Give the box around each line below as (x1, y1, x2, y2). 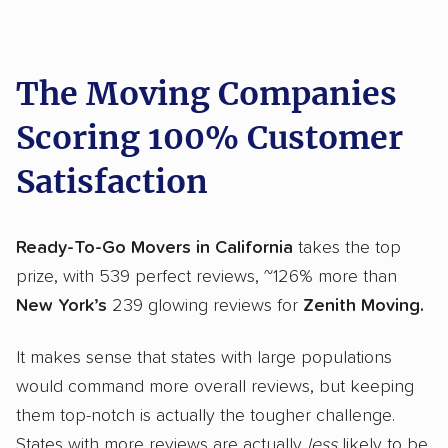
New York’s (16, 296, 112, 315)
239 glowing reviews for (112, 296, 303, 315)
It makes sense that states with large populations (16, 349, 392, 368)
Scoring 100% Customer (16, 117, 403, 158)
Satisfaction (16, 161, 208, 202)
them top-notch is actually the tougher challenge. (16, 407, 395, 426)
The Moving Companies (16, 73, 397, 114)
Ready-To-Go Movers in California (16, 238, 293, 257)
